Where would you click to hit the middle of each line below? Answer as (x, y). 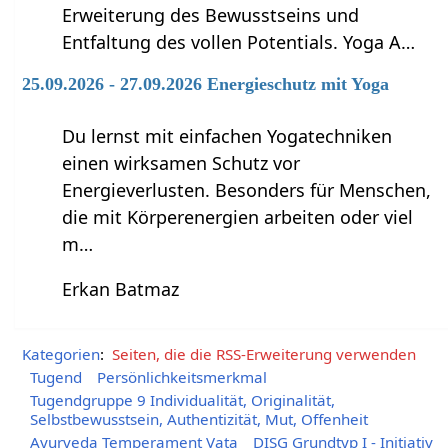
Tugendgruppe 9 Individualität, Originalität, (182, 399)
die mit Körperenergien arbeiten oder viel (238, 217)
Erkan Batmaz (121, 289)
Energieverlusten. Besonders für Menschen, (247, 190)
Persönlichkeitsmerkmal (181, 377)
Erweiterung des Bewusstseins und (211, 15)
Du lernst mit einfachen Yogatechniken (227, 136)
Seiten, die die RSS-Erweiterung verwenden (263, 354)
